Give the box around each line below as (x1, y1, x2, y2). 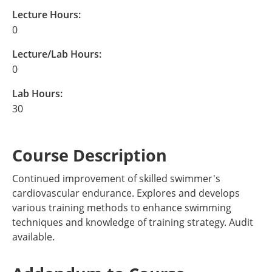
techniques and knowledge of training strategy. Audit (12, 216, 253, 229)
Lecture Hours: (12, 8, 81, 21)
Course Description (12, 144, 167, 166)
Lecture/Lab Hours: (12, 47, 101, 61)
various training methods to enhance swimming (12, 201, 231, 214)
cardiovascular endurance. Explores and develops (12, 186, 240, 200)
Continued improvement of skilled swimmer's (12, 172, 220, 185)
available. (12, 230, 55, 243)
